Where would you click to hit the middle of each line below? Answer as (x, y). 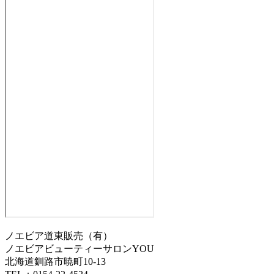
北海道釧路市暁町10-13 (55, 261)
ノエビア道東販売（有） (59, 235)
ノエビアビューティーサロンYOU (80, 248)
